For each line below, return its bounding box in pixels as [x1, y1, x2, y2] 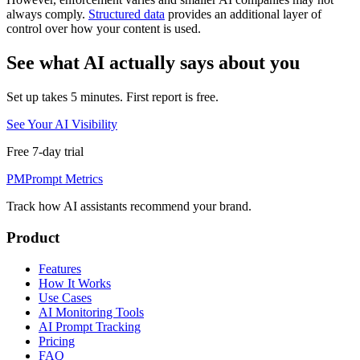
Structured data [88, 7, 165, 22]
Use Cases [39, 290, 92, 305]
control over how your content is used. [6, 22, 201, 36]
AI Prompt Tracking [39, 319, 141, 333]
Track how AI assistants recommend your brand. [6, 199, 252, 214]
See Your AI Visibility [6, 117, 117, 132]
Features [39, 261, 81, 276]
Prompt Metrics [25, 172, 103, 186]
